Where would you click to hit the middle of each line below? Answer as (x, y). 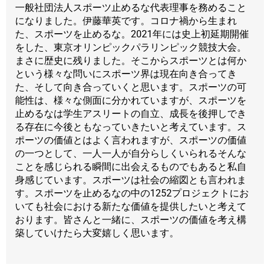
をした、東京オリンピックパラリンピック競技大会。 (131, 47)
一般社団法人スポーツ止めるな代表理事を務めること (131, 7)
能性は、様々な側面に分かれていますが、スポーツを (131, 100)
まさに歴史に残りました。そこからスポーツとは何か (131, 60)
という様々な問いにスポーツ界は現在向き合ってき (126, 74)
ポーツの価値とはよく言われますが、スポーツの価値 (131, 140)
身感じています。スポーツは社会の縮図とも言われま (131, 180)
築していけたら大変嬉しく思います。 (97, 233)
